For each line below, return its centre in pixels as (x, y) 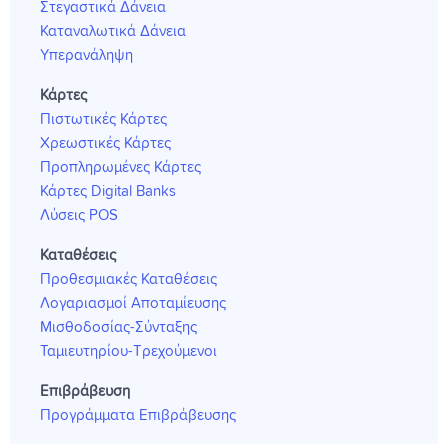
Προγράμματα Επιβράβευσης (138, 416)
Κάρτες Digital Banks (108, 192)
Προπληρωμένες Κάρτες (120, 168)
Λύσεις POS (79, 216)
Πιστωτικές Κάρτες (103, 120)
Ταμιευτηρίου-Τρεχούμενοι (128, 352)
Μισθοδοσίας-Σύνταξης (118, 328)
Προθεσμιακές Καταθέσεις (128, 280)
